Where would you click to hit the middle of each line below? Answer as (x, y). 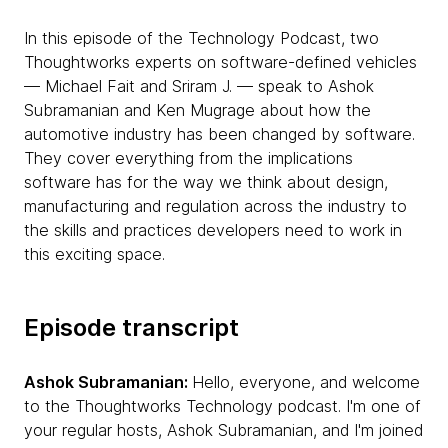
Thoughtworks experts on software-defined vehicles (220, 62)
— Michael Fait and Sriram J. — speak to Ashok (199, 86)
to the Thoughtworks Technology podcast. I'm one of (222, 406)
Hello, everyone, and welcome (306, 382)
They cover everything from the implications (188, 158)
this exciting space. (94, 254)
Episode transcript (131, 327)
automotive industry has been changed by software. (219, 134)
